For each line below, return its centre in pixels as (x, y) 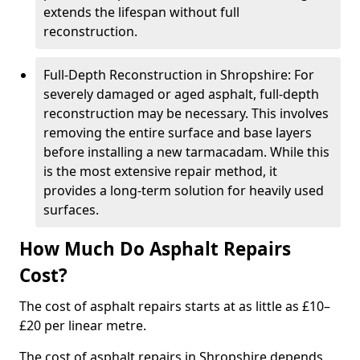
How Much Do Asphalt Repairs (155, 249)
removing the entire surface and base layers (178, 133)
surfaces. (71, 210)
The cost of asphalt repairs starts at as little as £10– (175, 306)
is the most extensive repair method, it (160, 171)
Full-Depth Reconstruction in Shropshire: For (179, 75)
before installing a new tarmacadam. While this (186, 152)
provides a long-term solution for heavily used (184, 190)
